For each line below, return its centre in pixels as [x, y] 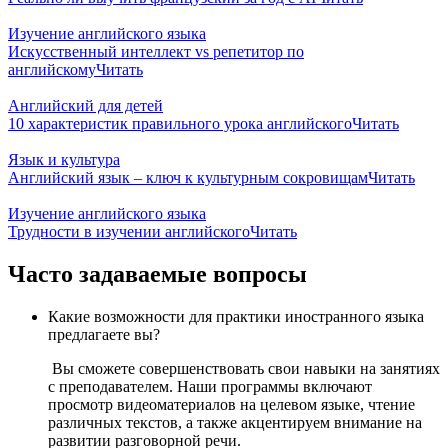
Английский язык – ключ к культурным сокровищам [188, 178]
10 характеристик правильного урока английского [180, 124]
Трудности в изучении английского [129, 232]
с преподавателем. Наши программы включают [210, 387]
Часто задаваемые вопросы [157, 274]
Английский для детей [85, 106]
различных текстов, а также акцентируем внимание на [235, 423]
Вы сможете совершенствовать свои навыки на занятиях [244, 369]
